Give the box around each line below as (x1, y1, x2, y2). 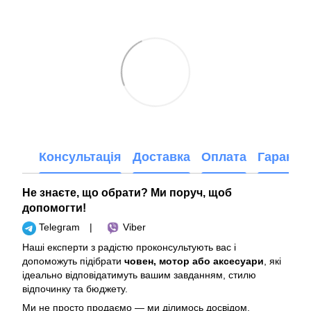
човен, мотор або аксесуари (124, 255, 264, 267)
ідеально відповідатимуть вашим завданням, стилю (22, 269, 256, 280)
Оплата (201, 149, 246, 164)
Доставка (133, 149, 190, 164)
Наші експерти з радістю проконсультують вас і (22, 241, 236, 253)
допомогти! (22, 201, 86, 215)
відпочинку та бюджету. (22, 283, 128, 294)
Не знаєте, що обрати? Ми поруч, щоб (22, 186, 232, 199)
